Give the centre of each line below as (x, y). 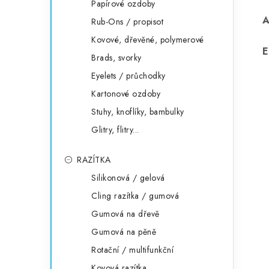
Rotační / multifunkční (132, 250)
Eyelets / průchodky (128, 76)
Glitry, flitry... (115, 130)
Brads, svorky (116, 58)
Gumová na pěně (124, 232)
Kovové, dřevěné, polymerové (148, 40)
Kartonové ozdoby (126, 94)
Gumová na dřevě (125, 214)
